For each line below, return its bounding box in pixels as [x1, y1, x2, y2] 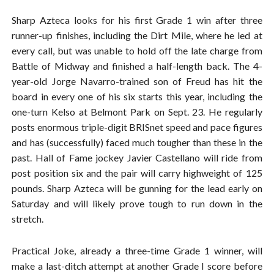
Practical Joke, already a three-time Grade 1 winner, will [12, 244, 262, 256]
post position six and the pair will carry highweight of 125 [12, 166, 262, 179]
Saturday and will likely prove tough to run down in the [12, 197, 262, 209]
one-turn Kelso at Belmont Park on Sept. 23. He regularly [12, 105, 262, 117]
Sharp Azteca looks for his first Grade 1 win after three [12, 13, 262, 26]
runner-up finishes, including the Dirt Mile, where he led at [12, 29, 262, 41]
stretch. [12, 212, 44, 224]
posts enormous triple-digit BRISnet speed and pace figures [12, 120, 262, 133]
